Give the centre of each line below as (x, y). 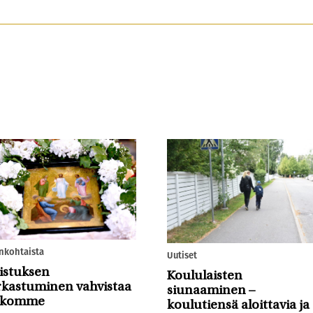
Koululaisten (204, 276)
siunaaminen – (211, 291)
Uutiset (182, 255)
